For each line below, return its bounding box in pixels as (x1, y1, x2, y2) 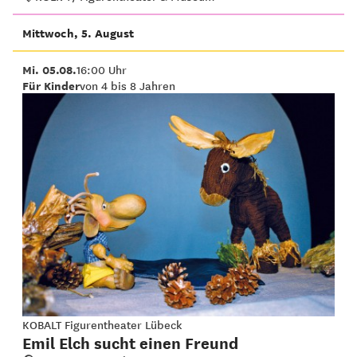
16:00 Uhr (76, 61, 127, 78)
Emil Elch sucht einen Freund (22, 331, 238, 354)
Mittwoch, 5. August (22, 24, 134, 41)
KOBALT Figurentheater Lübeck (22, 316, 182, 333)
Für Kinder (22, 76, 80, 94)
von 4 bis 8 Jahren (80, 76, 175, 94)
